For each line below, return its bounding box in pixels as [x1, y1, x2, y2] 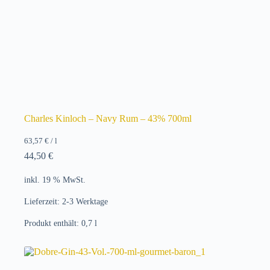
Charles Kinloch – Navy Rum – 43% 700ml [24, 113, 192, 124]
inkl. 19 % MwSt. [24, 174, 86, 184]
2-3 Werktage [62, 196, 108, 206]
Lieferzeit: [24, 196, 62, 206]
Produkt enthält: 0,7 [24, 218, 95, 228]
